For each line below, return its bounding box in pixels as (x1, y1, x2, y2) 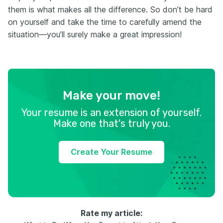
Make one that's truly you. (53, 117, 170, 129)
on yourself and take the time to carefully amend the (8, 17, 202, 27)
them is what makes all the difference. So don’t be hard (8, 4, 213, 14)
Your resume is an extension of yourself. (21, 107, 202, 118)
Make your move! (63, 89, 160, 103)
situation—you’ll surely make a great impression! (8, 29, 182, 39)
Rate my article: (81, 208, 142, 218)
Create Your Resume (71, 147, 152, 157)
